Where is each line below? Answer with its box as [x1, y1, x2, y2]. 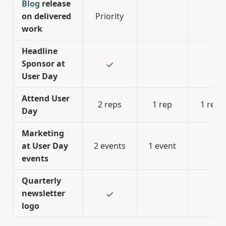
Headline [21, 45, 58, 56]
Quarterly [21, 175, 61, 186]
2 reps [97, 99, 122, 110]
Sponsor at [21, 58, 65, 69]
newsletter [21, 188, 65, 199]
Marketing [21, 128, 64, 139]
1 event [148, 140, 176, 151]
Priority [95, 11, 124, 22]
